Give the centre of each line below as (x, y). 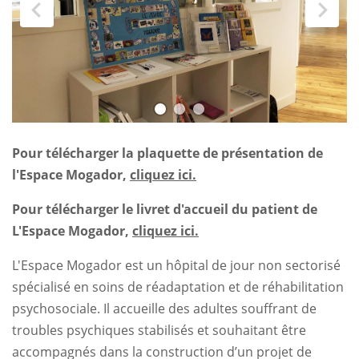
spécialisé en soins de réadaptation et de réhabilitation (178, 286)
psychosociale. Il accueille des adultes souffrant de (164, 308)
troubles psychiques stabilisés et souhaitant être (159, 330)
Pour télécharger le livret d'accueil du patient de (165, 209)
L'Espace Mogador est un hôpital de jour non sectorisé (176, 265)
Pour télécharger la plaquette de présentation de (167, 153)
